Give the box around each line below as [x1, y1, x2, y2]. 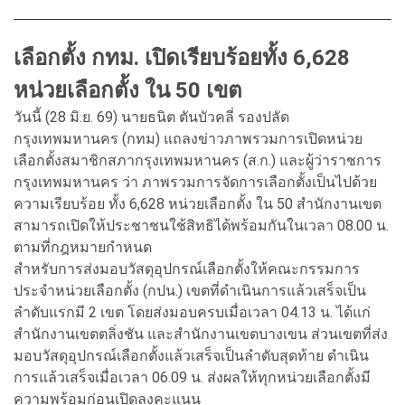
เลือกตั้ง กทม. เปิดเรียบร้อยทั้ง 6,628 [14, 44, 350, 71]
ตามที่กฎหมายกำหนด [14, 238, 152, 256]
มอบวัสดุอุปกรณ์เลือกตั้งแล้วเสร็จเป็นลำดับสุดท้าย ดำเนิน [14, 346, 369, 364]
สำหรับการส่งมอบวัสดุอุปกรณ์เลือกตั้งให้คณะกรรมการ [14, 259, 360, 278]
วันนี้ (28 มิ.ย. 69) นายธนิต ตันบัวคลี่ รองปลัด [14, 108, 289, 126]
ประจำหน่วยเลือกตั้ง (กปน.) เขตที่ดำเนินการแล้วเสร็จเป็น [14, 281, 366, 299]
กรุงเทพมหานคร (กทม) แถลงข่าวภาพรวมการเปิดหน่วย [14, 129, 363, 147]
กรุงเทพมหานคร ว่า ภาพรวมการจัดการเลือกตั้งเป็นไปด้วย [14, 173, 377, 191]
